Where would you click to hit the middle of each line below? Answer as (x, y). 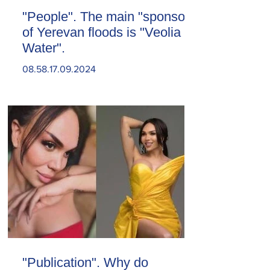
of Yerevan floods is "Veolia (102, 33)
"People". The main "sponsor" (108, 17)
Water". (44, 48)
